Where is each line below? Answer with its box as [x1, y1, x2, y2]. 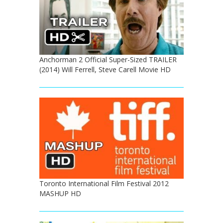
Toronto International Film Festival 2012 [39, 179, 169, 189]
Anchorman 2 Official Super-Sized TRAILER [39, 55, 177, 65]
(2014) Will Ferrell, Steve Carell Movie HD [39, 65, 171, 75]
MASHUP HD [39, 189, 81, 199]
